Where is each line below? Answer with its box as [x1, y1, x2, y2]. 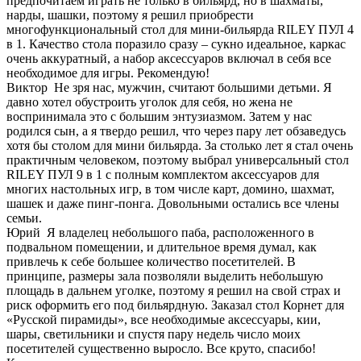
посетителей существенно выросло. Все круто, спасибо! [6, 341, 316, 355]
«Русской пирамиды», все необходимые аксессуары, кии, [6, 312, 321, 326]
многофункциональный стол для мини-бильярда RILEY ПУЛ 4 [6, 22, 354, 36]
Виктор [6, 80, 48, 94]
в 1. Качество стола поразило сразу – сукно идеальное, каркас [6, 36, 346, 51]
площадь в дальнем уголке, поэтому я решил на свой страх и [6, 283, 341, 297]
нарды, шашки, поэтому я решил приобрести [6, 7, 254, 22]
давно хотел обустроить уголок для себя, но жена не [6, 94, 293, 109]
